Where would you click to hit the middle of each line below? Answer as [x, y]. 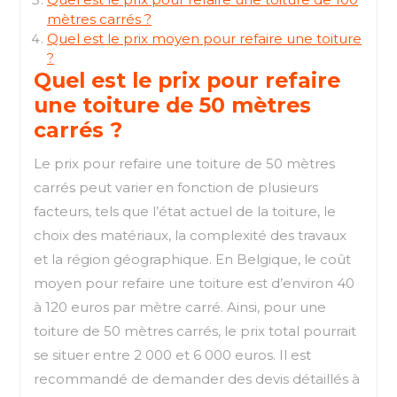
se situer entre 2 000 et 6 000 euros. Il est [172, 354]
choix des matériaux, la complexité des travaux [190, 235]
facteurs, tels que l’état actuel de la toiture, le [185, 211]
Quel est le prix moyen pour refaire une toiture [204, 38]
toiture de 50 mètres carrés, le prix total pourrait [195, 331]
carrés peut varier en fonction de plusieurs [176, 187]
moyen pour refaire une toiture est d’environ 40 [194, 283]
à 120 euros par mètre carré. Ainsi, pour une [180, 307]
